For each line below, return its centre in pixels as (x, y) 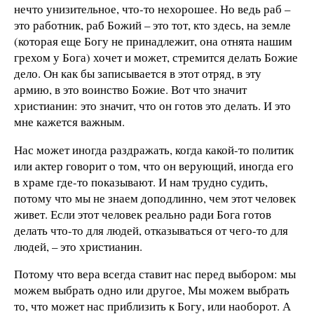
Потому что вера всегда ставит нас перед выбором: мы (155, 274)
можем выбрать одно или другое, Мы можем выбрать (152, 290)
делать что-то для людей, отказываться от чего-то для (151, 230)
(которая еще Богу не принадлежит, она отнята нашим (153, 41)
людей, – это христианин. (78, 246)
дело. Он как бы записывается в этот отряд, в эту (138, 73)
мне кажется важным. (69, 121)
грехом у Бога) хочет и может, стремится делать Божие (156, 57)
